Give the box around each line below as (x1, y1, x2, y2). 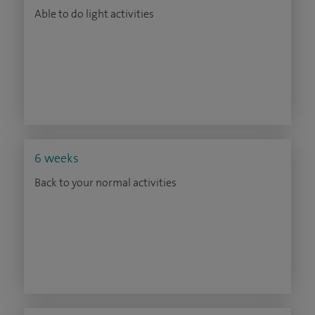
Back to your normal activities (34, 175, 176, 190)
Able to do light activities (34, 6, 154, 21)
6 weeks (34, 150, 79, 167)
